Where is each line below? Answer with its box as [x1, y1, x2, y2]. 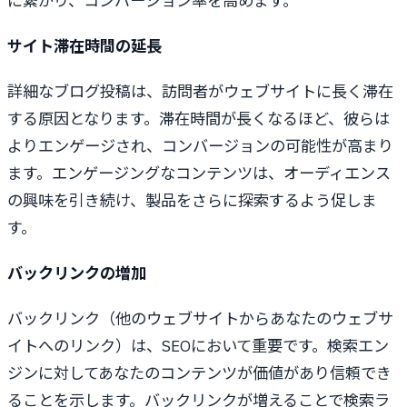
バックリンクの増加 [7, 263, 146, 284]
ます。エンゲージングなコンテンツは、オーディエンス [7, 163, 391, 184]
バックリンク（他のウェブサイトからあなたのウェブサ [7, 308, 393, 330]
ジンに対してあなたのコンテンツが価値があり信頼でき [7, 362, 392, 384]
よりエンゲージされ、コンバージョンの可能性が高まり [7, 135, 393, 157]
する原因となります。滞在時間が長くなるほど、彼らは [7, 108, 390, 130]
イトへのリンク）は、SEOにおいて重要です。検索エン [7, 335, 389, 357]
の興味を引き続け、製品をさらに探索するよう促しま [7, 190, 377, 212]
